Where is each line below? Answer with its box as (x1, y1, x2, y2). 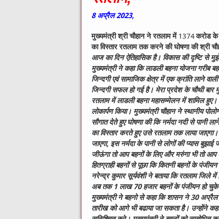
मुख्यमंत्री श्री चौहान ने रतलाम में (91, 32, 178, 41)
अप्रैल (97, 11, 116, 21)
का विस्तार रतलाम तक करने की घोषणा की (91, 43, 200, 52)
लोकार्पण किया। (91, 107, 133, 116)
